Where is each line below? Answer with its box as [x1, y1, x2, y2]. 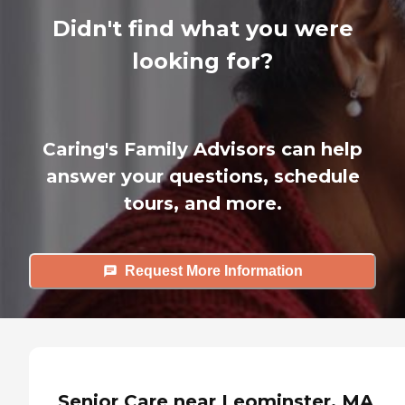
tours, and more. [123, 192, 282, 214]
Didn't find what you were [52, 14, 353, 42]
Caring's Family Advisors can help [42, 137, 363, 160]
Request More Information [124, 263, 303, 279]
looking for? [132, 47, 273, 74]
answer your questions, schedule [45, 165, 360, 187]
